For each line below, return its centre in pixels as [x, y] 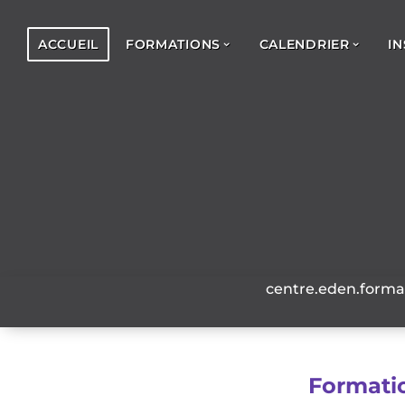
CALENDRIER [304, 44]
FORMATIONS [173, 44]
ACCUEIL [68, 44]
